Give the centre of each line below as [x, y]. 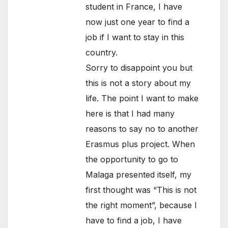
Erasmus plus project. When [140, 144]
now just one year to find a [138, 22]
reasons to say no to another [142, 129]
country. [102, 53]
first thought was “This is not [141, 190]
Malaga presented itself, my [139, 175]
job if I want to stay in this [135, 37]
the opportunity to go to [132, 160]
